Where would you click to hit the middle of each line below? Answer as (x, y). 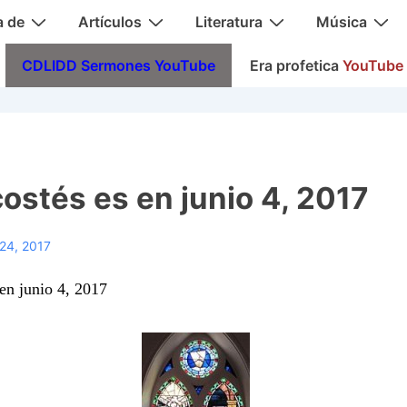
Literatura (229, 22)
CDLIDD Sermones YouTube (119, 65)
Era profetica (296, 65)
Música (342, 22)
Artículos (110, 22)
